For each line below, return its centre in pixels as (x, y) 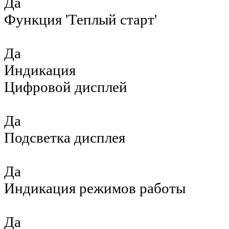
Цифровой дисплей (66, 87)
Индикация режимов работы (95, 188)
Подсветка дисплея (65, 138)
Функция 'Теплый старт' (81, 20)
